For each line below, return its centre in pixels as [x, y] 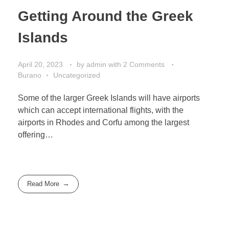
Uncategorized [77, 75]
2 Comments [144, 64]
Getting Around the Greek [106, 16]
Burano [30, 75]
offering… [36, 134]
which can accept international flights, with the [101, 110]
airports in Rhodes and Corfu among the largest [104, 122]
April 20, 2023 [40, 64]
